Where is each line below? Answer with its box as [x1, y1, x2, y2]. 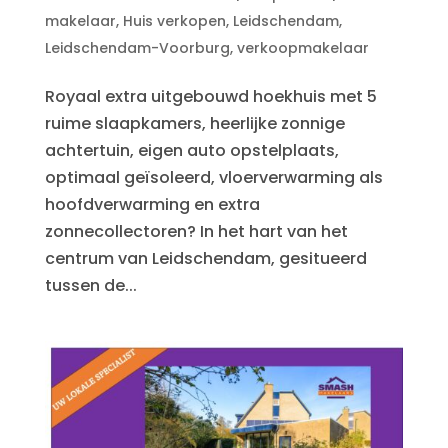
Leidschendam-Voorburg [44, 38, 230, 59]
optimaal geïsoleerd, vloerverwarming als [44, 166, 383, 190]
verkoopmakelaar [236, 38, 369, 59]
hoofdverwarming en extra [44, 193, 260, 217]
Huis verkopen [122, 11, 226, 32]
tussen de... [44, 274, 137, 298]
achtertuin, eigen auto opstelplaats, [44, 139, 339, 163]
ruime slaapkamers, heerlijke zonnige [44, 112, 345, 136]
